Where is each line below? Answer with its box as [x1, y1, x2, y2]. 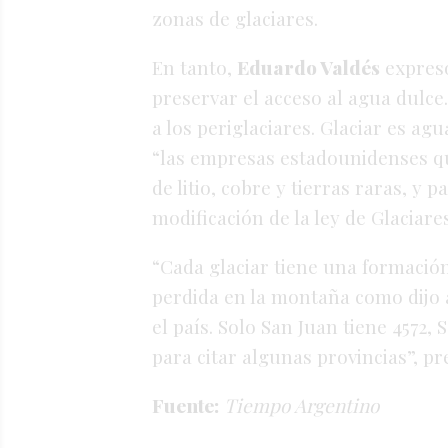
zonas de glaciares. [152, 5, 318, 32]
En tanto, [152, 54, 232, 81]
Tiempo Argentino [224, 392, 379, 419]
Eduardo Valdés [237, 54, 380, 81]
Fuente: [152, 392, 219, 419]
